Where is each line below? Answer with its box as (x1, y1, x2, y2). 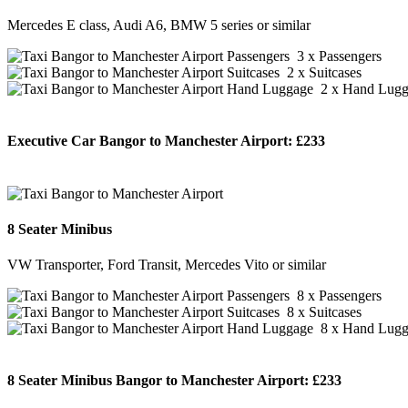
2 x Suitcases (280, 65, 362, 81)
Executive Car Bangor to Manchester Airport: (7, 133, 292, 149)
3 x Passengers (290, 48, 382, 65)
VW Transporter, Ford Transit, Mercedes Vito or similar (7, 257, 326, 273)
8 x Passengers (290, 288, 382, 304)
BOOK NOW (7, 168, 89, 185)
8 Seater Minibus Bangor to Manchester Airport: (7, 372, 309, 389)
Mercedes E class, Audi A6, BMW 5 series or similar (7, 17, 311, 34)
